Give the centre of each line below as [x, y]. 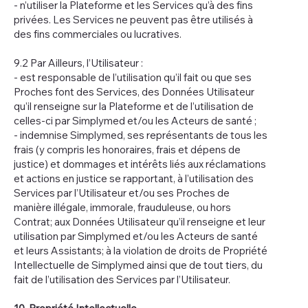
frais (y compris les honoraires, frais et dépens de [127, 149]
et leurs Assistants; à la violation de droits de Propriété [141, 250]
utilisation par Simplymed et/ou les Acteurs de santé [136, 236]
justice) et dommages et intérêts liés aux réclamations [140, 164]
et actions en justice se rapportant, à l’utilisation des [134, 178]
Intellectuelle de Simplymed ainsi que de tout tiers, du [138, 265]
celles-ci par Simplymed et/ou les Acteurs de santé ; [135, 120]
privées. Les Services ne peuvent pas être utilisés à [133, 19]
